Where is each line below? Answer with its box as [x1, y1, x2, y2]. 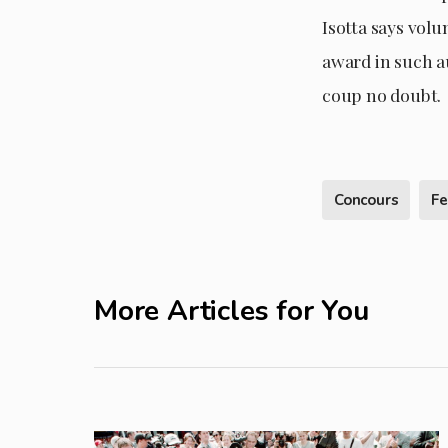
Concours [333, 189, 399, 210]
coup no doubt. [321, 83, 442, 107]
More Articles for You [94, 291, 369, 330]
